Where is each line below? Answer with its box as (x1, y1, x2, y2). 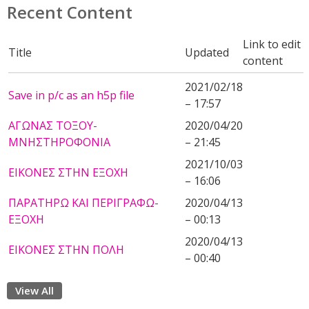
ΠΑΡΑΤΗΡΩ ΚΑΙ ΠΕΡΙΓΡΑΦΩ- (8, 195, 159, 210)
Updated (185, 45, 229, 60)
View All (15, 283, 54, 297)
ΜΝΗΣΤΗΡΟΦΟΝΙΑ (8, 134, 110, 150)
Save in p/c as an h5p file (8, 88, 134, 103)
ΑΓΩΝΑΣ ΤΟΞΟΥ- (8, 118, 97, 133)
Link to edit (243, 37, 301, 52)
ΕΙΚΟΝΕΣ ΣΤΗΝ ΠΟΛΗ (8, 242, 124, 257)
